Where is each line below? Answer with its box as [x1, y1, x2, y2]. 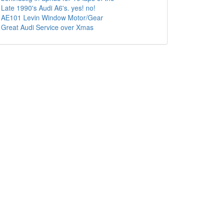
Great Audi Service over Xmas [1, 22, 93, 32]
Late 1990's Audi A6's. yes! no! [1, 3, 95, 13]
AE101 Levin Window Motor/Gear [1, 13, 103, 22]
